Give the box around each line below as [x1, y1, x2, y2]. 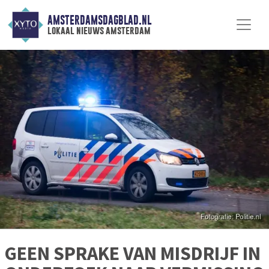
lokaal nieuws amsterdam [47, 25, 151, 37]
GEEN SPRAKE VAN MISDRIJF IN [5, 241, 261, 266]
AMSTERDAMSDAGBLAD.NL [47, 14, 151, 27]
